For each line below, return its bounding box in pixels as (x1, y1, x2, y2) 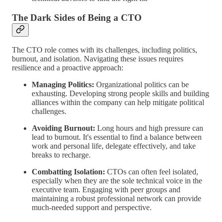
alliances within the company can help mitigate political (32, 98, 204, 107)
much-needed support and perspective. (32, 203, 152, 212)
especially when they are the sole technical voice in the (32, 176, 202, 185)
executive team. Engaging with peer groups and (32, 185, 180, 194)
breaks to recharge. (32, 151, 91, 160)
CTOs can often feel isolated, (105, 167, 198, 176)
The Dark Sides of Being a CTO (12, 12, 142, 23)
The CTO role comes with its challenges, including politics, (12, 46, 197, 55)
